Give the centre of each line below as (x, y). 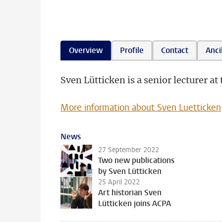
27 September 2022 (129, 150)
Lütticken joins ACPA (135, 203)
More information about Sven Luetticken (141, 108)
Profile (132, 50)
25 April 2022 (119, 182)
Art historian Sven (130, 193)
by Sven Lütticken (130, 171)
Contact (175, 50)
